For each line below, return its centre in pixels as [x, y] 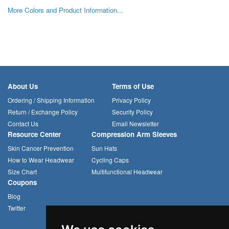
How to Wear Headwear [41, 159]
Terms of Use [133, 86]
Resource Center [34, 134]
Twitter [17, 208]
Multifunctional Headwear [127, 171]
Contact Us [23, 123]
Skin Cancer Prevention [41, 148]
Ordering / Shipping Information [51, 100]
